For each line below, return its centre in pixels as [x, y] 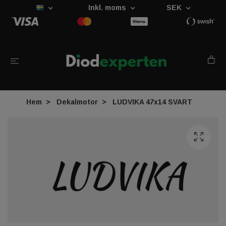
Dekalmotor [77, 102]
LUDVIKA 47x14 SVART [151, 102]
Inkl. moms [108, 8]
